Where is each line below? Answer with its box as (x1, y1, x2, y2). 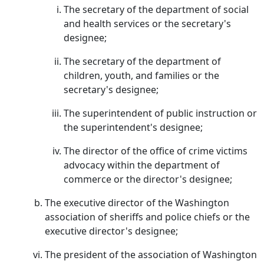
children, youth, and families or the (64, 69, 219, 82)
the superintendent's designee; (64, 121, 203, 134)
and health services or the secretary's (64, 17, 231, 30)
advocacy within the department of (64, 159, 220, 171)
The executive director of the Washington (45, 196, 229, 209)
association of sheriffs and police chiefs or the (45, 210, 250, 223)
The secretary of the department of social (64, 3, 249, 16)
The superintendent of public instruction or (64, 107, 257, 120)
